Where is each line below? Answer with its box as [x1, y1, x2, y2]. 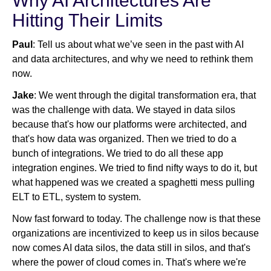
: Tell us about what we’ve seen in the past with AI [33, 39, 244, 50]
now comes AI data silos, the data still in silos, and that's [12, 243, 250, 253]
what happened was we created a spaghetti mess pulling [12, 177, 257, 188]
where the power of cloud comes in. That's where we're [12, 257, 246, 268]
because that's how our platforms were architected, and [12, 119, 247, 130]
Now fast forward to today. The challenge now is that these [12, 214, 261, 224]
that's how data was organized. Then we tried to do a [12, 134, 237, 145]
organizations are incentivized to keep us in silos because [12, 228, 259, 239]
